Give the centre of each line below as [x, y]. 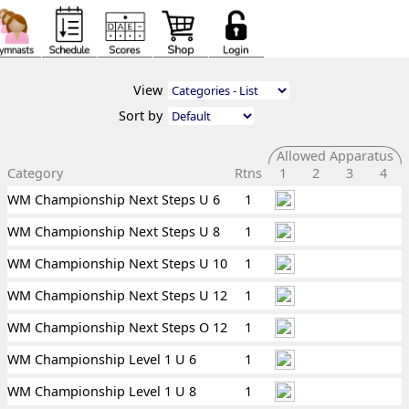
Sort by [140, 115]
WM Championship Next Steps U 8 [114, 231]
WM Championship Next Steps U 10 [117, 263]
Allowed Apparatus [335, 156]
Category [37, 173]
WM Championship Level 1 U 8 [102, 391]
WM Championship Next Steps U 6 [114, 199]
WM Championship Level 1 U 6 [102, 359]
